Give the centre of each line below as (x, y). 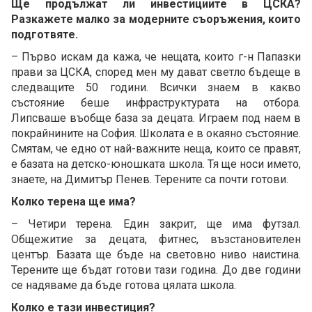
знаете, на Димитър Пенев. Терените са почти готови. (150, 179)
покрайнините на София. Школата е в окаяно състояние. (156, 133)
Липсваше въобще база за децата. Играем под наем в (156, 118)
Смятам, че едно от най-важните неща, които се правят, (156, 148)
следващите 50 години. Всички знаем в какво (156, 87)
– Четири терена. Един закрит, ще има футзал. (156, 224)
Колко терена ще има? (73, 201)
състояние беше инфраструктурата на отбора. (156, 102)
